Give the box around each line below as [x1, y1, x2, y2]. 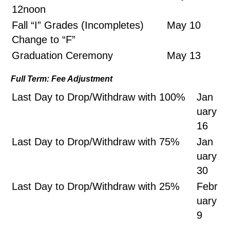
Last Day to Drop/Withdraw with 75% [12, 136, 180, 147]
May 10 [167, 20, 201, 31]
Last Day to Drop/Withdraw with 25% [12, 181, 180, 192]
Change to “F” [12, 34, 75, 45]
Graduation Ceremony [12, 50, 113, 61]
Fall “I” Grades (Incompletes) [12, 20, 144, 31]
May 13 [167, 50, 201, 61]
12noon [12, 4, 46, 15]
